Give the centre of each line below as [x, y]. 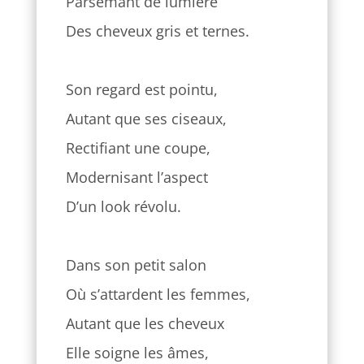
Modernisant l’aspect [136, 178]
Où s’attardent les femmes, [158, 295]
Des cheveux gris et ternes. [157, 31]
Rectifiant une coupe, [138, 148]
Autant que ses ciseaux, [146, 119]
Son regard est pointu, [141, 90]
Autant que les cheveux [145, 324]
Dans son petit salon [136, 265]
